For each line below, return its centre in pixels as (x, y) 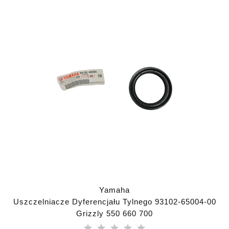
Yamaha (114, 190)
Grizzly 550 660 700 (114, 213)
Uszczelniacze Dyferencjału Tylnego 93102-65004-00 (114, 202)
